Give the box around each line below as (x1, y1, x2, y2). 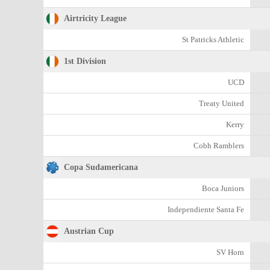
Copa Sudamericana (64, 163, 138, 172)
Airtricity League (64, 14, 127, 23)
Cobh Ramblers (193, 141, 244, 150)
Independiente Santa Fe (168, 205, 244, 214)
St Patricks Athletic (182, 35, 244, 44)
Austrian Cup (64, 227, 114, 236)
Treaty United (199, 99, 244, 108)
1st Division (64, 57, 106, 66)
